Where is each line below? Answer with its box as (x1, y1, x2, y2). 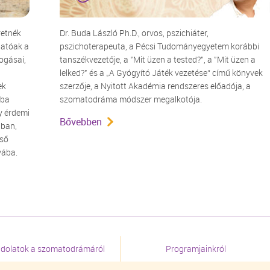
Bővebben (60, 115, 102, 128)
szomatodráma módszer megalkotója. (60, 93, 202, 105)
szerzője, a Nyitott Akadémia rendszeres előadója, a (60, 80, 251, 92)
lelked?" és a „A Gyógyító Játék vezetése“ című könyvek (60, 67, 263, 78)
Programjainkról (165, 243, 226, 254)
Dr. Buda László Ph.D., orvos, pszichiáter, (60, 27, 209, 39)
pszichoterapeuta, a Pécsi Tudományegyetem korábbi (60, 40, 259, 52)
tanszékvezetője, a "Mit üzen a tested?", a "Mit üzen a (60, 54, 256, 65)
